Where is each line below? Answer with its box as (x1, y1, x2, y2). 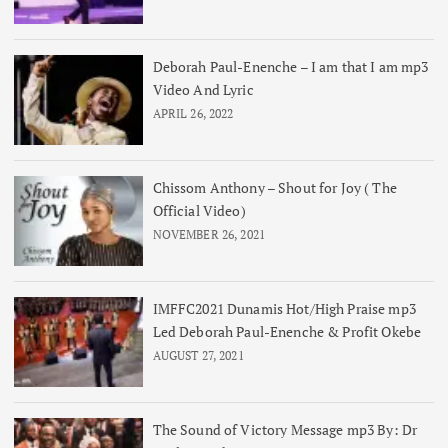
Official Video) (152, 200, 246, 220)
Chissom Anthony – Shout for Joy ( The (152, 177, 397, 197)
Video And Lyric (152, 79, 254, 99)
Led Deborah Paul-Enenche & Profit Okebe (152, 321, 422, 341)
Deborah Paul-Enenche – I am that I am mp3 (152, 56, 429, 76)
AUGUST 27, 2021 (152, 347, 244, 363)
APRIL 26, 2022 (152, 105, 234, 121)
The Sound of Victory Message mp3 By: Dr (152, 419, 418, 439)
